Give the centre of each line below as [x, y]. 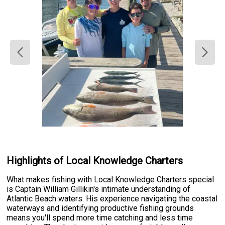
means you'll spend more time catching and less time [100, 218]
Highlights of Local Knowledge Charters [95, 160]
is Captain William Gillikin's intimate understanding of [99, 189]
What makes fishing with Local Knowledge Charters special [110, 180]
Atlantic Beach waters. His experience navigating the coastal [112, 199]
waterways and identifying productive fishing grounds [100, 208]
